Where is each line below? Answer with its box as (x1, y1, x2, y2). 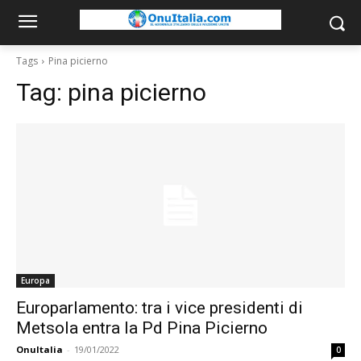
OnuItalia (16, 343, 63, 355)
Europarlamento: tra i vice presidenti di (16, 298, 303, 317)
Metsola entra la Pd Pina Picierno (16, 318, 268, 338)
